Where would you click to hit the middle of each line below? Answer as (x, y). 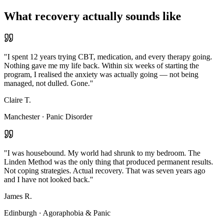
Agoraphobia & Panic (77, 213)
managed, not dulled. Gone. (47, 83)
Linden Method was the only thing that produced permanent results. (109, 162)
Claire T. (17, 100)
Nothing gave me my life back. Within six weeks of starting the (101, 65)
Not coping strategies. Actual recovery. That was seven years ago (105, 170)
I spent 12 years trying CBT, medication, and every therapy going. (110, 56)
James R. (18, 196)
